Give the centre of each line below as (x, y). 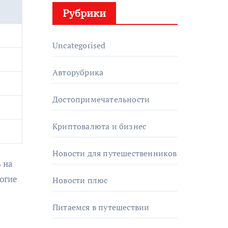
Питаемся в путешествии (101, 207)
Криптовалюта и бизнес (99, 126)
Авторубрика (78, 72)
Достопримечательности (101, 99)
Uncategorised (79, 45)
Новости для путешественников (115, 153)
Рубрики (84, 13)
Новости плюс (80, 180)
